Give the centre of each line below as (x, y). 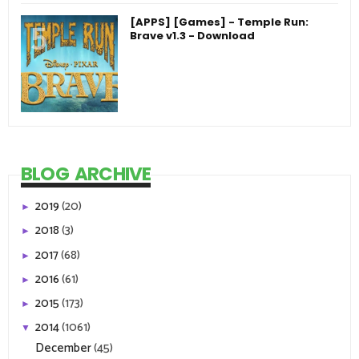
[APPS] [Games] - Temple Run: (219, 22)
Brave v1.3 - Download (192, 35)
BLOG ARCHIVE (86, 173)
